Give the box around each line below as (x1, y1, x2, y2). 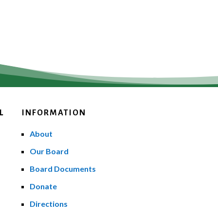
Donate (29, 181, 57, 191)
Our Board (29, 146, 69, 156)
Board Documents (29, 163, 96, 173)
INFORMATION (21, 108, 86, 117)
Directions (29, 199, 68, 208)
